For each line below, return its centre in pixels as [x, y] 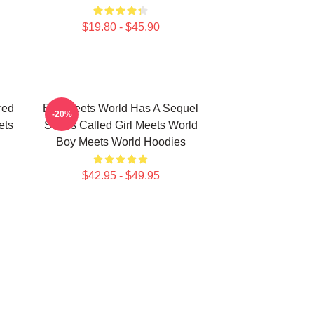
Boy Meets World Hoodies [121, 142]
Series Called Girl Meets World [121, 125]
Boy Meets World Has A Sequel [121, 108]
